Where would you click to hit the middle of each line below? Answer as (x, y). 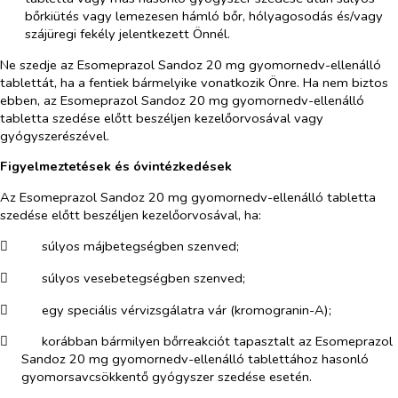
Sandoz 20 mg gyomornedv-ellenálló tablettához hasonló (195, 359)
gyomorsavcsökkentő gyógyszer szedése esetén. (167, 377)
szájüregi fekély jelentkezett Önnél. (128, 33)
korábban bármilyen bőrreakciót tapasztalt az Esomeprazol (217, 342)
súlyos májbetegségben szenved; (140, 247)
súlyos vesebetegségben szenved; (143, 279)
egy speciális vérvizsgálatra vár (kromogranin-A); (186, 310)
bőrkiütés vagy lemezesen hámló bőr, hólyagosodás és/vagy (204, 16)
